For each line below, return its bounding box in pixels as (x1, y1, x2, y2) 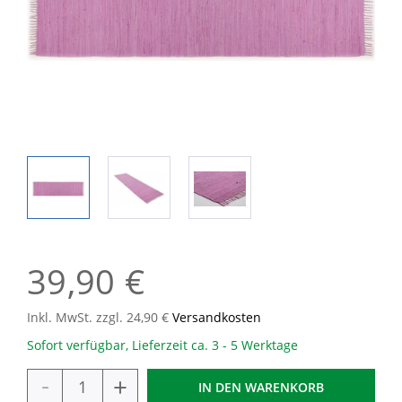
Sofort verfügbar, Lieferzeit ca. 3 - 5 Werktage (27, 336, 298, 354)
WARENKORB (245, 379, 324, 396)
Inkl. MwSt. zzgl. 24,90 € (27, 309, 172, 326)
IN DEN (198, 379, 241, 396)
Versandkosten (172, 309, 261, 326)
